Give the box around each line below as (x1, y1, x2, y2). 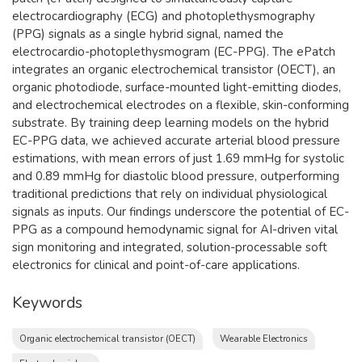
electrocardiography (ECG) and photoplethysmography (12, 7, 315, 24)
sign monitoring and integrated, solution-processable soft (12, 238, 327, 255)
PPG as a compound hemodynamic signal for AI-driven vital (12, 221, 338, 238)
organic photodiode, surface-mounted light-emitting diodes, (12, 78, 341, 95)
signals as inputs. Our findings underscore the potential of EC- (12, 203, 349, 220)
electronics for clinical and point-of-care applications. (12, 256, 300, 273)
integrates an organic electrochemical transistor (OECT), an (12, 61, 335, 78)
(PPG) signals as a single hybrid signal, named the (12, 25, 284, 42)
